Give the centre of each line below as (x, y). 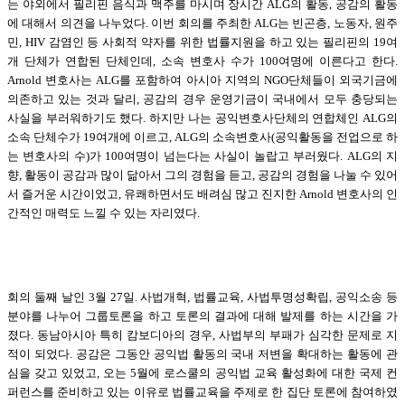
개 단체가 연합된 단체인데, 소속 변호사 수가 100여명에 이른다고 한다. (202, 61)
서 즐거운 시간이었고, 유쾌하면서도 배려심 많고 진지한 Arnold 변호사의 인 (202, 193)
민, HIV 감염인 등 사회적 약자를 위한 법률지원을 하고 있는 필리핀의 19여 (202, 42)
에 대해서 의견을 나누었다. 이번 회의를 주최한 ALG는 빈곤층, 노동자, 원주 (202, 23)
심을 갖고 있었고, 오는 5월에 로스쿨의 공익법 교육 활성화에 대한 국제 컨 (202, 372)
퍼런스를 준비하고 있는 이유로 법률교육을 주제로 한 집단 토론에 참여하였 (202, 391)
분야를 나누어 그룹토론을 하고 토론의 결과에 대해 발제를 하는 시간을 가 (202, 316)
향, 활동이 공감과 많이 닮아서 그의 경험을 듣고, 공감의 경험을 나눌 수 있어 (202, 174)
